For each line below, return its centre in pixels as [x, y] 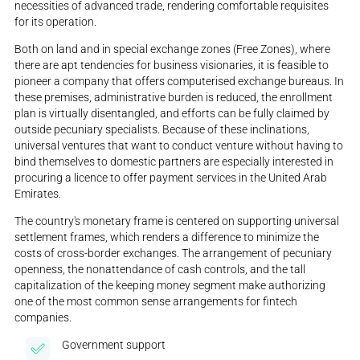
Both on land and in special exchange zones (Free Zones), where [173, 49]
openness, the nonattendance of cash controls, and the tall [160, 269]
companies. [43, 317]
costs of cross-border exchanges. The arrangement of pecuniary [174, 253]
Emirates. [38, 193]
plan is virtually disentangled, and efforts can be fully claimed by [172, 113]
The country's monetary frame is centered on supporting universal [177, 221]
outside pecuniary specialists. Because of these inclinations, [162, 129]
